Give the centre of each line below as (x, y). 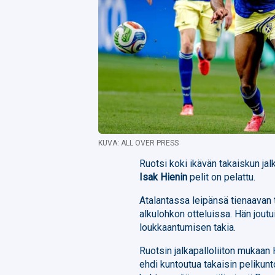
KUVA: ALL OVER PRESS (138, 143)
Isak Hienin (164, 177)
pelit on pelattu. (222, 177)
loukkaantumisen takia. (188, 227)
